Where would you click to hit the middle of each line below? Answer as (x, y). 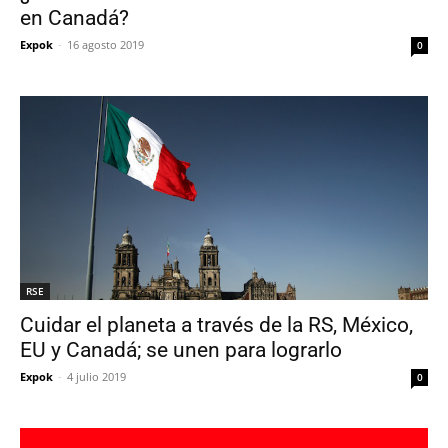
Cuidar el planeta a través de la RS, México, (216, 324)
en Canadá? (74, 17)
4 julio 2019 (96, 376)
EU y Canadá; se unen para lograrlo (181, 349)
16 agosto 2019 (105, 44)
